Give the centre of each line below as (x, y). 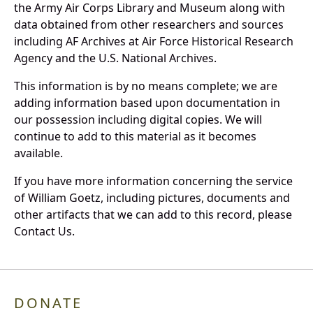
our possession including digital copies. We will (138, 120)
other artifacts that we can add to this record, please (153, 215)
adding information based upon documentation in (147, 103)
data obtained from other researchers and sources (149, 25)
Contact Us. (44, 232)
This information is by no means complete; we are (146, 86)
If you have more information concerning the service (153, 181)
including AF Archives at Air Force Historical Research (154, 42)
